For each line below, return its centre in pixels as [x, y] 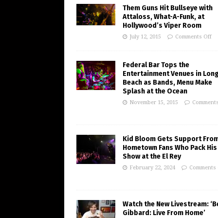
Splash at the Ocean [155, 91]
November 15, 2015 [154, 103]
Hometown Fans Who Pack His [170, 148]
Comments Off [193, 37]
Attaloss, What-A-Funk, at [163, 17]
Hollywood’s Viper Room [162, 26]
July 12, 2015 [145, 37]
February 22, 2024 [152, 168]
